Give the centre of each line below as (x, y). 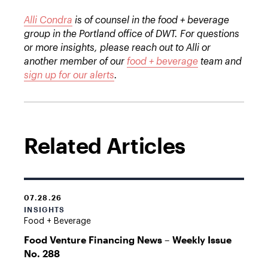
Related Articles (105, 145)
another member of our (75, 62)
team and (220, 62)
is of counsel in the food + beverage (151, 20)
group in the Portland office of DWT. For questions (132, 34)
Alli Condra (48, 20)
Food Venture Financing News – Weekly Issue (128, 240)
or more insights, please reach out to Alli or (117, 48)
